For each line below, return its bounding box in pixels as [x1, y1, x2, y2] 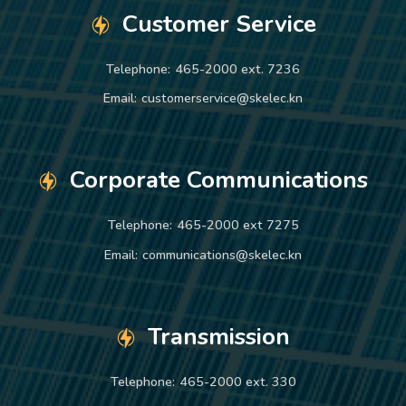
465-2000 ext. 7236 [175, 59, 300, 78]
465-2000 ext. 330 [179, 372, 296, 391]
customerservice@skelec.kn [141, 89, 303, 108]
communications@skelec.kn [142, 245, 302, 264]
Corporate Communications [70, 164, 368, 197]
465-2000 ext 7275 [176, 216, 299, 235]
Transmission [148, 320, 290, 353]
